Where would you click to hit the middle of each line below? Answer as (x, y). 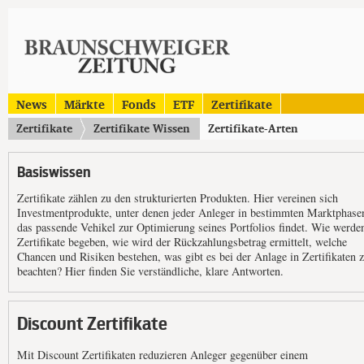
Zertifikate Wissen (142, 128)
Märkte (84, 104)
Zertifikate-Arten (253, 128)
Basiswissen (54, 173)
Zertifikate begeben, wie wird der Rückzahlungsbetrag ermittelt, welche (182, 241)
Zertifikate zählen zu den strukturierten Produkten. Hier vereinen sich (178, 197)
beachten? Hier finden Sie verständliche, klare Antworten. (150, 271)
